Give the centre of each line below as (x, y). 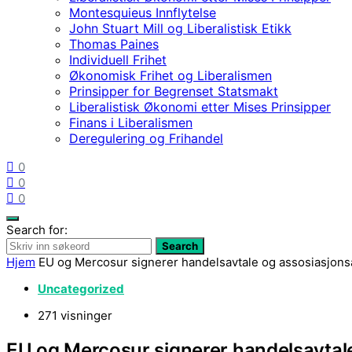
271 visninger (75, 315)
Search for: (37, 229)
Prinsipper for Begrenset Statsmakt (174, 91)
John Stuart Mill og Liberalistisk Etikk (180, 28)
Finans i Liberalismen (131, 122)
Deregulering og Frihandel (146, 138)
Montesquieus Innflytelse (143, 12)
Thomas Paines (114, 44)
